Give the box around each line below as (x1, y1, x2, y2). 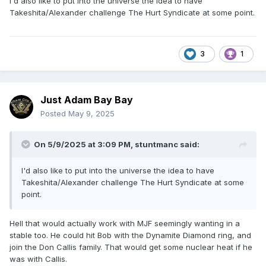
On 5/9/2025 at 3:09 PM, (34, 140, 135, 150)
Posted (40, 109, 68, 119)
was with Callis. (9, 254, 69, 264)
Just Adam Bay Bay (40, 94, 133, 106)
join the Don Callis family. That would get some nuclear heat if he (9, 242, 252, 252)
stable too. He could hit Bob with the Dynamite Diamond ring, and (9, 230, 251, 240)
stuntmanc (135, 140, 178, 150)
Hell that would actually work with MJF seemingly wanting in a (9, 218, 240, 229)
